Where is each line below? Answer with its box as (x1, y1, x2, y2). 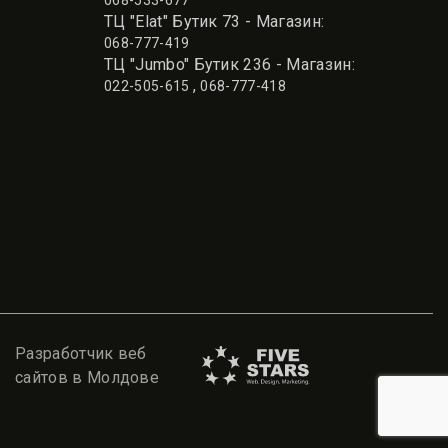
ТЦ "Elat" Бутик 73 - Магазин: (104, 12, 325, 31)
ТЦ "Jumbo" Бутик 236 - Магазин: (104, 55, 355, 74)
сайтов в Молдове (15, 368, 160, 387)
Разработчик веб (15, 344, 147, 363)
